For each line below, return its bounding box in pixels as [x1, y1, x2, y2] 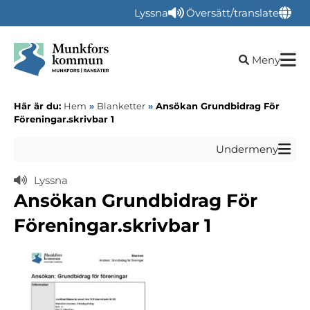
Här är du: [14, 100, 64, 111]
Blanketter [97, 100, 145, 111]
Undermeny [216, 143, 278, 156]
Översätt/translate [185, 6, 279, 19]
